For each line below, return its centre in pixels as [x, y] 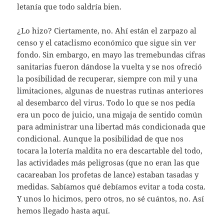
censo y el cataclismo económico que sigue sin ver [107, 42]
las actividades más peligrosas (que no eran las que [108, 162]
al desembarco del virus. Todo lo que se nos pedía [106, 102]
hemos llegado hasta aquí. [64, 210]
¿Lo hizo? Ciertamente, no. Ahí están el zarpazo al [107, 30]
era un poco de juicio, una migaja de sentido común [110, 114]
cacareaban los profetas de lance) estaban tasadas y [108, 174]
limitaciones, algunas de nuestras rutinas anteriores [110, 90]
